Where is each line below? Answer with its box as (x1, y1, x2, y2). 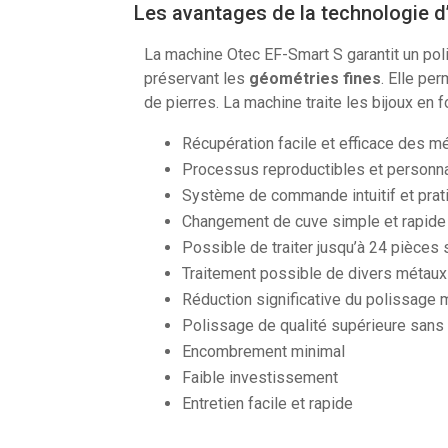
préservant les (144, 68, 250, 88)
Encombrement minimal (182, 341, 346, 361)
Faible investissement (182, 367, 339, 387)
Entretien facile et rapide (182, 393, 354, 413)
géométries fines (249, 68, 382, 88)
